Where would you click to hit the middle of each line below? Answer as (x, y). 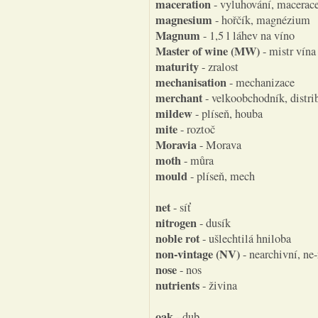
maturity (177, 67)
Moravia (176, 145)
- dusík (214, 223)
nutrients (177, 285)
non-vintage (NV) (198, 254)
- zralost (219, 67)
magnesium (184, 20)
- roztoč (196, 129)
